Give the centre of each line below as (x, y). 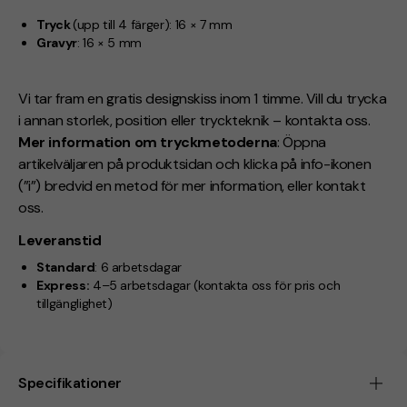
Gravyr (57, 43)
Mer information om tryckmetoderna (148, 143)
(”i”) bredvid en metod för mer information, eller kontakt (192, 186)
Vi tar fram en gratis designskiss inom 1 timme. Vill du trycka (203, 99)
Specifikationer (70, 382)
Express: (63, 285)
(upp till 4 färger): (124, 25)
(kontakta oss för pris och (265, 285)
